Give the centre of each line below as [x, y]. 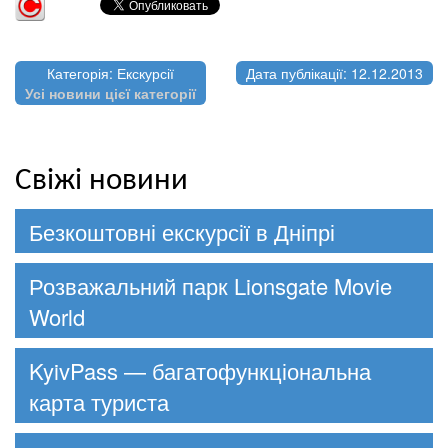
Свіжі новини [101, 182]
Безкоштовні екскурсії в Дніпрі [182, 232]
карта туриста [99, 402]
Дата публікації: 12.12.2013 [334, 73]
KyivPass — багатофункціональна [200, 371]
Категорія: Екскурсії [110, 73]
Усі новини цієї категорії [110, 93]
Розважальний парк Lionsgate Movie [210, 286]
